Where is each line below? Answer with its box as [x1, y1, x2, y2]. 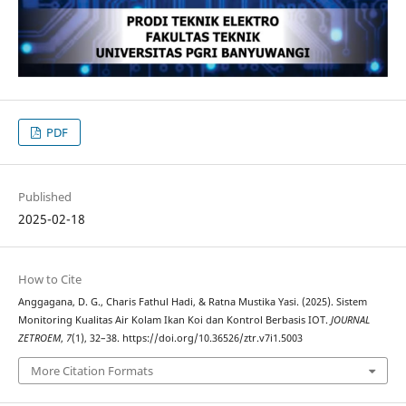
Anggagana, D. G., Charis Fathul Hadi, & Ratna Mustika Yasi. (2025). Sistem [17, 295, 367, 309]
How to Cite [17, 271, 82, 288]
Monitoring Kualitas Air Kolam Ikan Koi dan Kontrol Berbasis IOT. [17, 314, 331, 327]
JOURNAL [330, 314, 370, 327]
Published [17, 188, 72, 206]
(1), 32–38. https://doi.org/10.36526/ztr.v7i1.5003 [71, 332, 303, 345]
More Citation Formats [30, 362, 153, 379]
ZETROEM [17, 332, 61, 345]
